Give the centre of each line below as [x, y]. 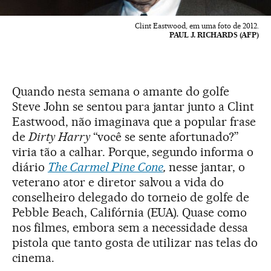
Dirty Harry [60, 137]
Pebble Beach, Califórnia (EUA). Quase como [130, 213]
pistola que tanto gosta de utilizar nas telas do [135, 243]
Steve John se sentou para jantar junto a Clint [133, 107]
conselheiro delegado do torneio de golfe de [131, 198]
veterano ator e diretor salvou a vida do [118, 182]
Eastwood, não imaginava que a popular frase [134, 122]
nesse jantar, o [206, 167]
